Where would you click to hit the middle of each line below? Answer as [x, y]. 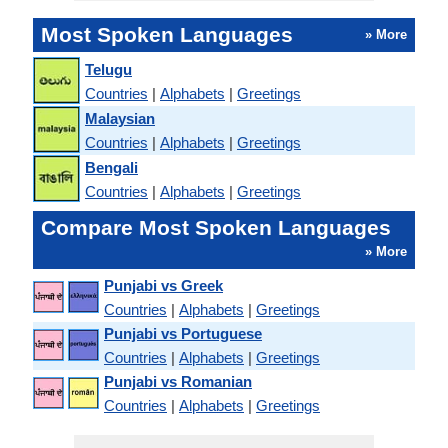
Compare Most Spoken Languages [216, 227]
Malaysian [120, 118]
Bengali [111, 167]
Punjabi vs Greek [163, 285]
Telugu [108, 69]
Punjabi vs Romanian [178, 381]
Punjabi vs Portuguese [183, 333]
